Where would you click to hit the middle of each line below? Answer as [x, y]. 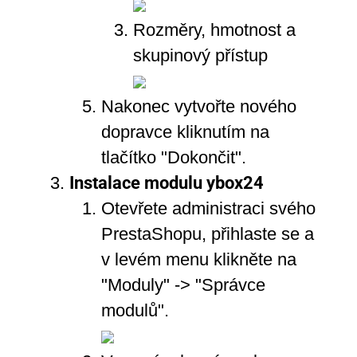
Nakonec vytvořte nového [198, 106]
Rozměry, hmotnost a [214, 29]
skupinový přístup [200, 55]
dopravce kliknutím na [185, 131]
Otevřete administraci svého [208, 208]
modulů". [135, 310]
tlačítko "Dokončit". [173, 157]
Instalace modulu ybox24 [166, 182]
